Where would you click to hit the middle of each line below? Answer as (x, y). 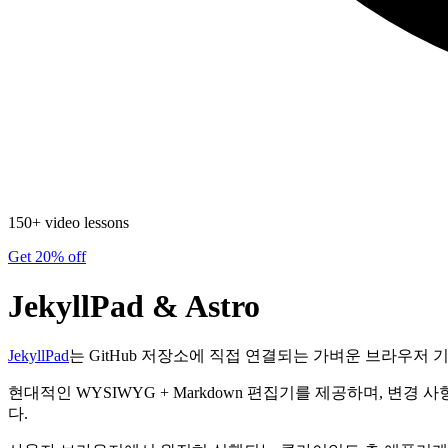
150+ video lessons (68, 223)
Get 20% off (47, 257)
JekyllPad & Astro (134, 305)
